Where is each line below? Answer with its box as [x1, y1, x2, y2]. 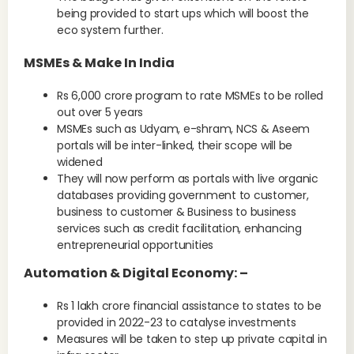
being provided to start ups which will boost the [57, 6, 309, 21]
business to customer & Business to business [57, 204, 296, 220]
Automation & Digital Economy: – [24, 264, 248, 282]
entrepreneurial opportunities [57, 237, 214, 253]
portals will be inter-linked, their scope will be [57, 137, 293, 153]
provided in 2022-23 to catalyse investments [57, 314, 296, 330]
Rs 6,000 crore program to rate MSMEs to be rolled [57, 88, 324, 104]
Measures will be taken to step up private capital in [57, 331, 327, 347]
